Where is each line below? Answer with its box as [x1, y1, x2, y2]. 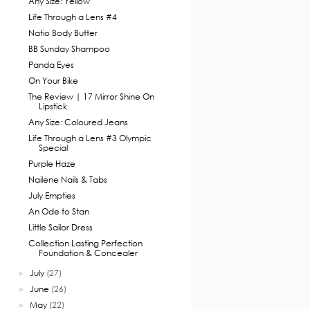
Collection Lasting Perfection [28, 238, 143, 249]
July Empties [28, 190, 75, 201]
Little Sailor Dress [28, 222, 93, 233]
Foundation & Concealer [38, 248, 138, 259]
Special [38, 143, 68, 154]
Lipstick [38, 101, 67, 112]
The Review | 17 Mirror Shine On [28, 91, 154, 102]
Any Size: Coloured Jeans [28, 117, 128, 128]
